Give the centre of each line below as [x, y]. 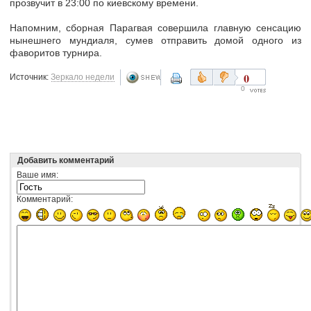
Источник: [30, 77]
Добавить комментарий [66, 160]
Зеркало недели [83, 77]
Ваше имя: [37, 175]
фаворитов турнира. [56, 52]
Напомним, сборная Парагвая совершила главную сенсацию [155, 27]
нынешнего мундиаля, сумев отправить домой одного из [155, 40]
